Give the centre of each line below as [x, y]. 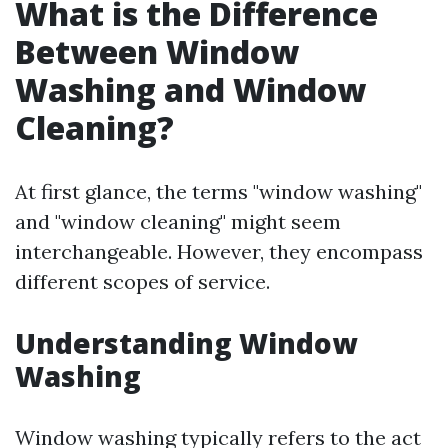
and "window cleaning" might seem [178, 221]
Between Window [157, 51]
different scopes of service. [142, 281]
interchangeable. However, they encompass [219, 251]
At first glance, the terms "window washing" [218, 191]
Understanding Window [186, 343]
